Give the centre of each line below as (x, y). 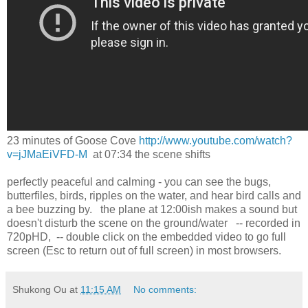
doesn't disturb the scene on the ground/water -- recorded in (154, 223)
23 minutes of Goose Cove (73, 140)
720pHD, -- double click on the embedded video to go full (146, 236)
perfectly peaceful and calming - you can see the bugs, (139, 181)
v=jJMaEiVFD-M (47, 154)
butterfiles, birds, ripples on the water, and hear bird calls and (154, 195)
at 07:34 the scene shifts (149, 154)
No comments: (165, 289)
